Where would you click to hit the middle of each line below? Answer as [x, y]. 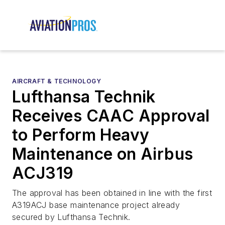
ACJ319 [43, 173]
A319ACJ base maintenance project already [96, 205]
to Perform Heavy [81, 135]
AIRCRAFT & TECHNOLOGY [57, 81]
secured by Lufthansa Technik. [71, 217]
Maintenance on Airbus [103, 154]
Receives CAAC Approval [111, 116]
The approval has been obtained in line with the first [112, 193]
